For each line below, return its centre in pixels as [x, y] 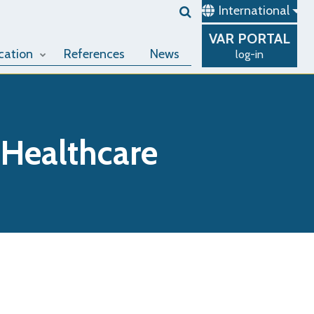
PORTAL [264, 39]
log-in [250, 54]
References [94, 54]
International [254, 10]
